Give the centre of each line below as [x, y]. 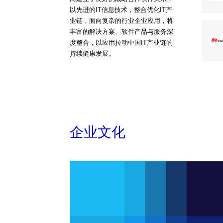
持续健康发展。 [92, 54]
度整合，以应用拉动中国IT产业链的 [121, 43]
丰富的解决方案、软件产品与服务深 [121, 32]
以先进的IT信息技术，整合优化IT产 [121, 10]
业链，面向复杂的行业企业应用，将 [121, 21]
